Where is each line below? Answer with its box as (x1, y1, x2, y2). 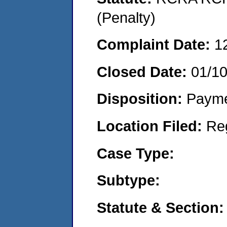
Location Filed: (97, 117, 206, 134)
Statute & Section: (97, 199, 224, 216)
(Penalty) (97, 9, 156, 26)
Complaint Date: (97, 36, 214, 53)
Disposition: (97, 90, 186, 107)
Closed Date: (97, 63, 191, 80)
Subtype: (97, 172, 160, 189)
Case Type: (97, 144, 174, 162)
